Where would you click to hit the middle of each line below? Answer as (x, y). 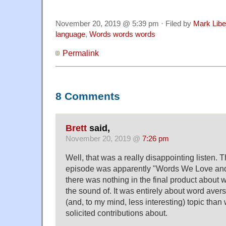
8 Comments (88, 96)
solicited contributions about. (117, 213)
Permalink (81, 53)
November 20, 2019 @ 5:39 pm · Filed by (124, 23)
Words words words (122, 34)
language (70, 34)
